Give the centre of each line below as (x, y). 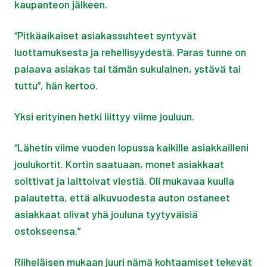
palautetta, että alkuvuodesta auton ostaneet (122, 197)
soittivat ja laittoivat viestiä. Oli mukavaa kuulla (124, 180)
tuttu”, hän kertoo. (56, 85)
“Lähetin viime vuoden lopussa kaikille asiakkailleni (131, 147)
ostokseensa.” (47, 230)
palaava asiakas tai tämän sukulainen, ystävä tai (128, 68)
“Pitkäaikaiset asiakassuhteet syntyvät (105, 35)
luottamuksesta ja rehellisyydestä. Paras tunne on (130, 52)
